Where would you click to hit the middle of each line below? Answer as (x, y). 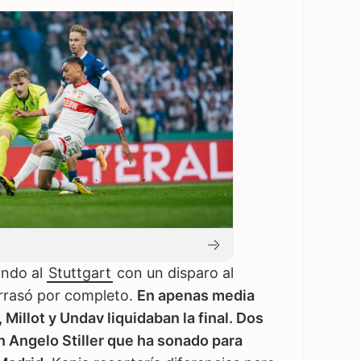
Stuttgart (80, 273)
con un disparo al (173, 273)
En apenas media (196, 296)
